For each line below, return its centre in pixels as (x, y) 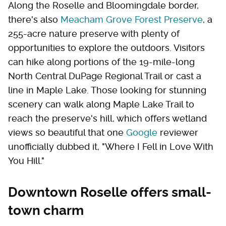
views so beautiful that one (67, 132)
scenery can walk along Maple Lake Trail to (101, 104)
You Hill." (27, 160)
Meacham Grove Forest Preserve (132, 19)
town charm (46, 210)
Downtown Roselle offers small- (110, 192)
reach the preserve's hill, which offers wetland (107, 118)
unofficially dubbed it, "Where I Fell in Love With (111, 146)
